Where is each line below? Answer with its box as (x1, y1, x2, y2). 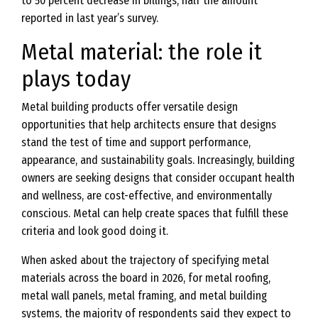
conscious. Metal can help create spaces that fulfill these (21, 207, 288, 220)
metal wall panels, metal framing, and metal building (21, 289, 267, 302)
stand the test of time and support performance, (21, 136, 251, 149)
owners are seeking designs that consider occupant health (21, 171, 295, 185)
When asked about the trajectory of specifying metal (21, 253, 269, 267)
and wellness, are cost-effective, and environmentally (21, 189, 272, 202)
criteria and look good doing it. (21, 224, 168, 238)
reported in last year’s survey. (21, 11, 158, 25)
